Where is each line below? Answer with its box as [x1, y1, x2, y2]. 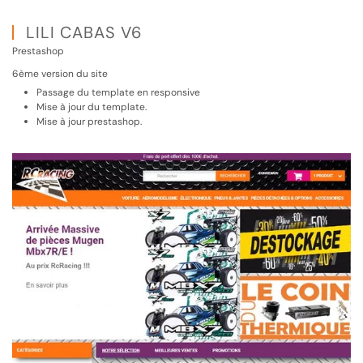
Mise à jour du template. [36, 100, 147, 114]
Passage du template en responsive [36, 86, 200, 100]
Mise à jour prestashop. [36, 115, 142, 129]
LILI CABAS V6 [21, 22, 143, 44]
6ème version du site [12, 67, 108, 81]
